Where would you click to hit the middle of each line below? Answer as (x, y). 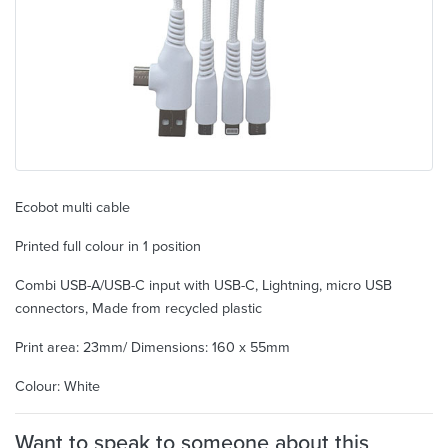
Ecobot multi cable (72, 206)
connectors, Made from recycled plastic (138, 307)
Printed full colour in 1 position (108, 245)
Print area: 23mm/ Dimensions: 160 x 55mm (152, 346)
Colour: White (57, 385)
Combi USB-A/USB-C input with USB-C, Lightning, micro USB (203, 284)
